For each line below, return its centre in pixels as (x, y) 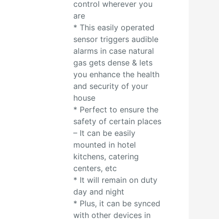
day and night (99, 192)
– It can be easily (104, 133)
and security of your (110, 86)
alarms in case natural (113, 51)
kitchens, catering (106, 156)
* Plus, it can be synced (117, 203)
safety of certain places (117, 121)
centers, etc (95, 168)
